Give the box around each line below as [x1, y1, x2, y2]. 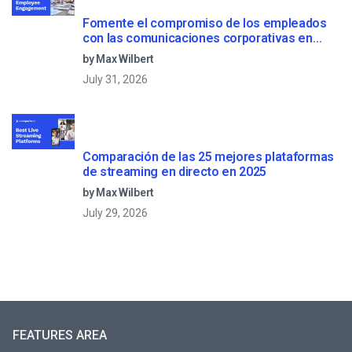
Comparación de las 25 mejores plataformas [82, 149, 334, 165]
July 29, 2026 [82, 207, 148, 220]
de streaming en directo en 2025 [82, 164, 267, 180]
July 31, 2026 [82, 73, 148, 86]
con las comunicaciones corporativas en [82, 31, 313, 46]
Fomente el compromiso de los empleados [82, 16, 327, 31]
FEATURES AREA [13, 328, 107, 343]
